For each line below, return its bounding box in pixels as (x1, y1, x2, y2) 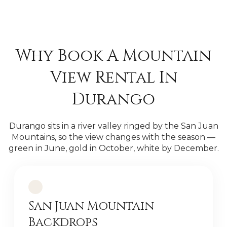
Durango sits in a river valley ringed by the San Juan (9, 121, 218, 131)
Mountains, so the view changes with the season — (12, 132, 215, 142)
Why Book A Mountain (16, 45, 211, 67)
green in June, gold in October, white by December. (8, 143, 219, 153)
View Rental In (50, 67, 177, 89)
